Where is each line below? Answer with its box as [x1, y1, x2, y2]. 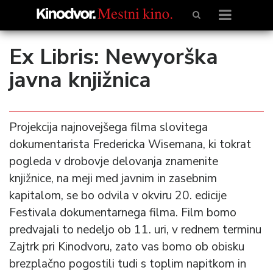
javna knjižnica [9, 65, 151, 94]
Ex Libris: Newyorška [9, 42, 218, 71]
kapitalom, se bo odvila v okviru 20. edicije [9, 188, 227, 204]
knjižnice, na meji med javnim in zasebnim [9, 171, 217, 186]
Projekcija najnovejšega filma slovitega [9, 119, 208, 135]
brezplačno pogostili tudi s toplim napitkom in [9, 256, 246, 272]
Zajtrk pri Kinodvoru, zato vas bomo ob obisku [9, 239, 244, 255]
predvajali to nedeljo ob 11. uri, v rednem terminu [9, 222, 261, 238]
